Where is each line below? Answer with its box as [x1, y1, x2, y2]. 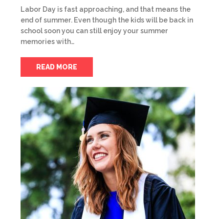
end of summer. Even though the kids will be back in [21, 16, 193, 24]
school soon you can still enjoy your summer [21, 27, 168, 35]
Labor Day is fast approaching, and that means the [21, 5, 191, 13]
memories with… [21, 38, 74, 45]
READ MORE [36, 63, 77, 71]
